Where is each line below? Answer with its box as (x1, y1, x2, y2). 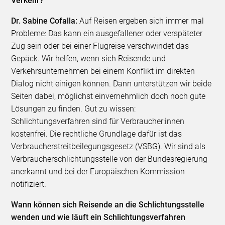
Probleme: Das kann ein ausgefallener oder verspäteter (11, 29, 203, 39)
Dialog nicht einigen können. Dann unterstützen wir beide (11, 79, 212, 89)
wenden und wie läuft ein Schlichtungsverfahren (11, 212, 186, 222)
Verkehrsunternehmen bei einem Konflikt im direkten (11, 66, 195, 76)
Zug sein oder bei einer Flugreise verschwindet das (11, 41, 189, 51)
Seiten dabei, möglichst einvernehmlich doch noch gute (11, 91, 206, 101)
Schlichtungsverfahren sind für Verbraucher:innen (11, 117, 185, 127)
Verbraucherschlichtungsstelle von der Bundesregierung (11, 154, 208, 164)
